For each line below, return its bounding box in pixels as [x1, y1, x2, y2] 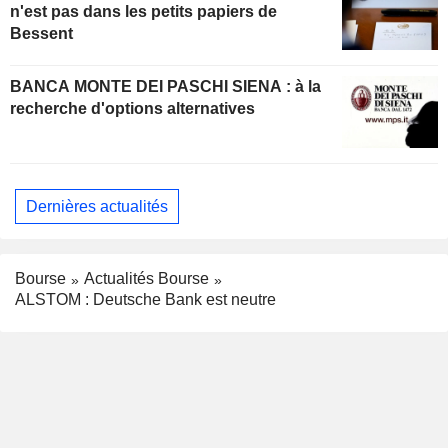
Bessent [10, 24, 73, 42]
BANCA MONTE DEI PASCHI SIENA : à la [10, 78, 295, 96]
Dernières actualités [26, 197, 168, 215]
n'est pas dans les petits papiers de [10, 2, 277, 20]
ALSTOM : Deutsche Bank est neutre [15, 291, 276, 309]
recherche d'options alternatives [10, 100, 255, 118]
